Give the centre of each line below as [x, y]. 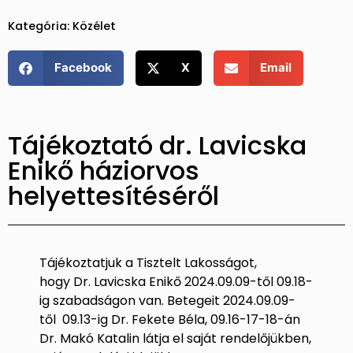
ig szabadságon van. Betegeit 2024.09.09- [167, 300]
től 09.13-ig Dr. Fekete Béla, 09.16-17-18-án [170, 319]
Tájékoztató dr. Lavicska [157, 145]
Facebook [83, 68]
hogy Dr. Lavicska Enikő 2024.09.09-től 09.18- [176, 281]
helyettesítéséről [113, 195]
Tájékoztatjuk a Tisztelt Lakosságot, [148, 262]
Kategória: [40, 26]
